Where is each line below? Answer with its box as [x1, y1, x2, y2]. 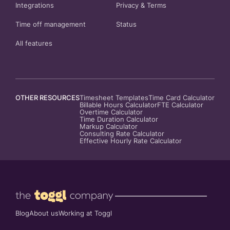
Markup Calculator [80, 123, 138, 131]
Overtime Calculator [80, 108, 143, 117]
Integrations [15, 2, 54, 10]
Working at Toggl [59, 209, 112, 218]
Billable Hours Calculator [80, 101, 157, 109]
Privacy [116, 2, 139, 10]
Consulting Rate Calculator [80, 130, 164, 138]
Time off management [15, 21, 86, 29]
